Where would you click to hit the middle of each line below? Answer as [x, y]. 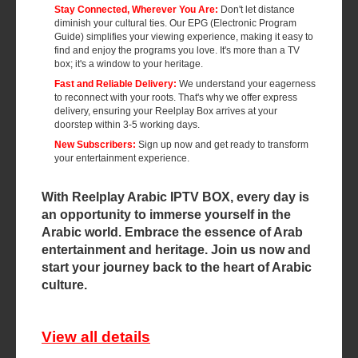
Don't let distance [257, 10]
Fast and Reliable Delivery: [115, 84]
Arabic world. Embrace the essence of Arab [172, 232]
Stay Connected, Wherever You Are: [136, 10]
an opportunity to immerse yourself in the [166, 215]
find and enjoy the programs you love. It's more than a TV [177, 50]
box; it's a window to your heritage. [129, 64]
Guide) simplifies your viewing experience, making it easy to [184, 37]
